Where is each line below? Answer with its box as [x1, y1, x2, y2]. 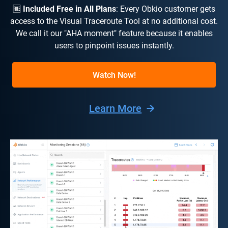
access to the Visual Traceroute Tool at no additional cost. [10, 16, 218, 26]
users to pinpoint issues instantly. [54, 41, 174, 51]
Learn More [89, 102, 142, 115]
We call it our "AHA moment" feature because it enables [15, 28, 213, 39]
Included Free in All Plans [23, 4, 116, 14]
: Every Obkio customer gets [116, 4, 215, 14]
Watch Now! [92, 70, 136, 80]
